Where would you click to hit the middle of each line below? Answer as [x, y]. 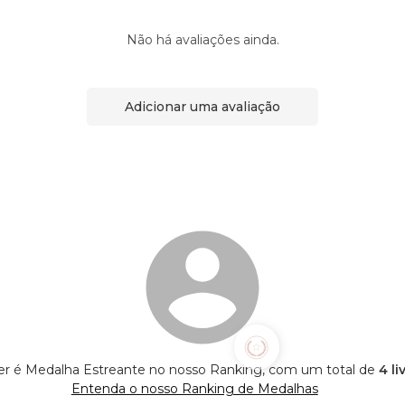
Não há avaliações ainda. [202, 40]
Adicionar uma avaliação [202, 106]
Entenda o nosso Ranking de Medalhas [194, 389]
